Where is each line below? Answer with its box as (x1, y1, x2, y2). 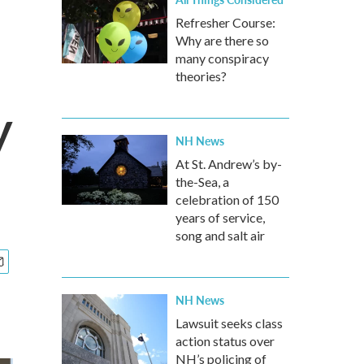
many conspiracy (175, 50, 269, 66)
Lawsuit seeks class (175, 315, 283, 331)
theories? (175, 68, 227, 84)
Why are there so (175, 32, 269, 48)
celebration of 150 (175, 192, 279, 207)
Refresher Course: (175, 15, 275, 30)
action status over (175, 333, 275, 349)
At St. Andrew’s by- (175, 156, 282, 171)
